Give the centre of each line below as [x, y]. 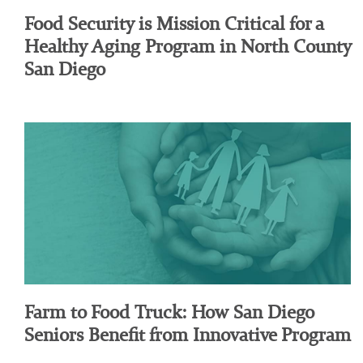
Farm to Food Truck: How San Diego [169, 311]
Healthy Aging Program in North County [188, 46]
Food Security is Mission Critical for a [174, 23]
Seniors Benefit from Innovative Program [188, 334]
